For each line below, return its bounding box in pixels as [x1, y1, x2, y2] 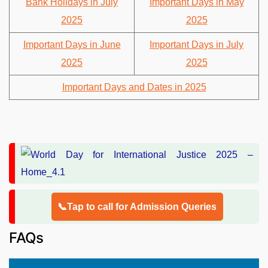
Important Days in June [23, 39, 121, 50]
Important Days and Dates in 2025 [62, 81, 206, 92]
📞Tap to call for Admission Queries [57, 201, 217, 212]
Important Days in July [150, 39, 243, 50]
